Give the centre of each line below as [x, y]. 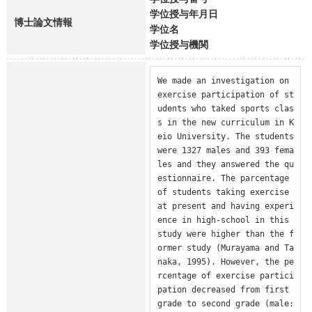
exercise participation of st [225, 94]
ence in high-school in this [223, 220]
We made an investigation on [223, 80]
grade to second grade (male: [225, 303]
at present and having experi [225, 206]
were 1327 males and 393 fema [225, 150]
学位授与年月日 [184, 13]
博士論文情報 [43, 22]
